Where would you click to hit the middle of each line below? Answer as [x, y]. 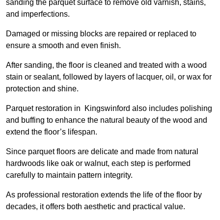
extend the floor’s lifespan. [52, 132]
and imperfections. [39, 14]
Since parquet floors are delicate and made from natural [102, 152]
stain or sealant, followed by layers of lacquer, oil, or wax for [109, 77]
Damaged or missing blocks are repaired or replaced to [101, 34]
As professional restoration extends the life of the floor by [104, 195]
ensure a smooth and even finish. [64, 46]
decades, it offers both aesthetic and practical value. [96, 207]
